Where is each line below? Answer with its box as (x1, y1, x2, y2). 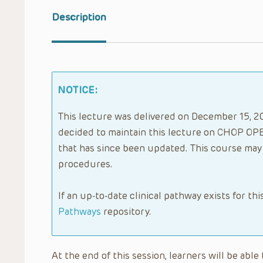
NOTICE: (58, 84, 98, 96)
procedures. (58, 158, 113, 170)
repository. (101, 205, 151, 217)
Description (52, 11, 106, 23)
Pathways (58, 205, 101, 217)
